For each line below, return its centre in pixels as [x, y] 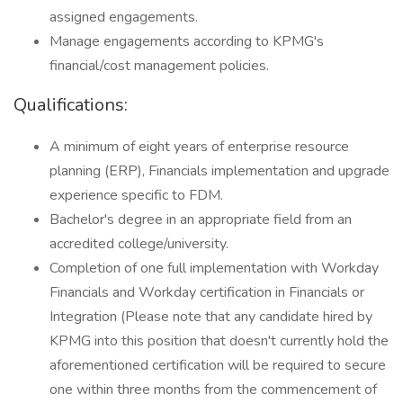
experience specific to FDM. [136, 195]
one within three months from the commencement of [213, 390]
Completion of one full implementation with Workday [214, 268]
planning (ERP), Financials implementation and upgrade [219, 171]
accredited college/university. [139, 244]
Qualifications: [71, 105]
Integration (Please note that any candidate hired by [211, 317]
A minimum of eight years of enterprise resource [199, 147]
